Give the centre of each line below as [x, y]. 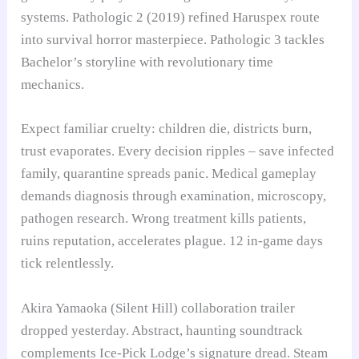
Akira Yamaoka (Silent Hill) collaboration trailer [158, 308]
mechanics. [53, 85]
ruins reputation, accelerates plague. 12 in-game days [172, 241]
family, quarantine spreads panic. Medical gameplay [169, 174]
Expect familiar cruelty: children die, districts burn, [167, 129]
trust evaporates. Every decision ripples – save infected [178, 151]
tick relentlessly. [68, 264]
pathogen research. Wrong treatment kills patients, [164, 219]
